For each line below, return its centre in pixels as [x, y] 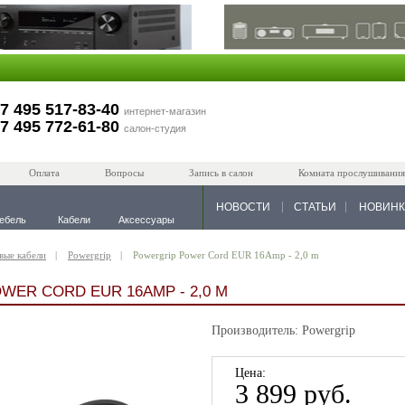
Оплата [44, 173]
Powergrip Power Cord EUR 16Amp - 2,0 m [226, 255]
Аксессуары [146, 220]
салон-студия [155, 128]
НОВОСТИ [243, 207]
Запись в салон [221, 173]
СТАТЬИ [315, 207]
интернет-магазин [165, 111]
